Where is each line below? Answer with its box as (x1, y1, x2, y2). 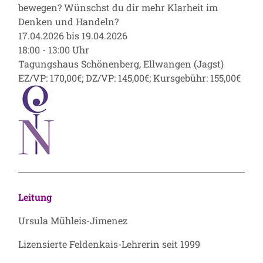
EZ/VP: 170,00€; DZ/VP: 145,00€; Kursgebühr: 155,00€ (18, 71, 241, 84)
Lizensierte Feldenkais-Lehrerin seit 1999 (18, 237, 200, 250)
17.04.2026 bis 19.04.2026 (18, 29, 127, 42)
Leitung (18, 190, 52, 203)
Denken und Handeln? (18, 15, 119, 28)
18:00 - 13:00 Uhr (18, 43, 89, 56)
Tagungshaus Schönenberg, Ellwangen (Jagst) (18, 57, 224, 70)
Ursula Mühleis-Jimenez (18, 214, 127, 227)
